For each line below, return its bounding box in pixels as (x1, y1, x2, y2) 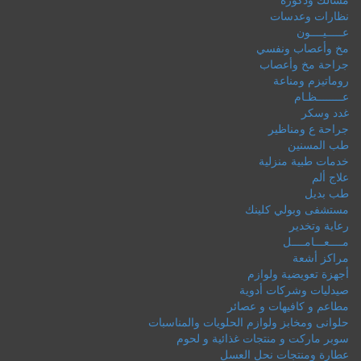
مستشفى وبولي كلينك (245, 202, 349, 216)
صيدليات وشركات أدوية (239, 283, 349, 297)
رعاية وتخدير (289, 218, 349, 232)
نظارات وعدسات (270, 9, 349, 23)
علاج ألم (312, 170, 349, 184)
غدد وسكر (301, 106, 349, 119)
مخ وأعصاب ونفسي (256, 41, 349, 55)
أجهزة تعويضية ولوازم (247, 267, 349, 280)
